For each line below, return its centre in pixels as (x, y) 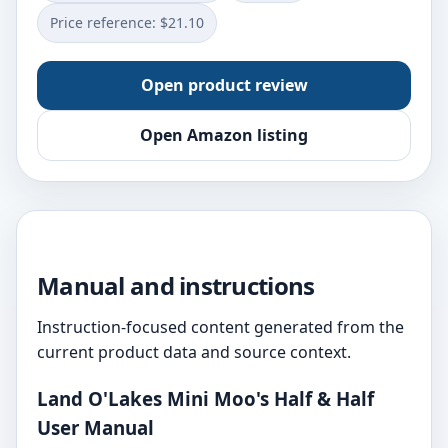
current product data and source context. (194, 352)
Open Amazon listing (224, 135)
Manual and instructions (176, 285)
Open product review (224, 85)
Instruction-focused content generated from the (220, 327)
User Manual (95, 427)
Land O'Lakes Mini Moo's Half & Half (205, 398)
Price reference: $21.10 (127, 22)
